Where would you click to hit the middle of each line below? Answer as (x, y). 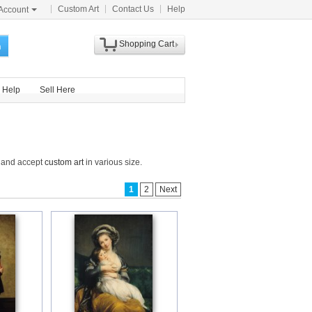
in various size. (113, 162)
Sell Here (57, 90)
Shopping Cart (146, 44)
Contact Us (133, 9)
